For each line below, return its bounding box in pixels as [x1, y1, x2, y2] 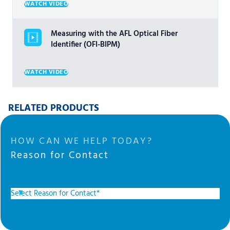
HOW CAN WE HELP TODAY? [10, 134, 153, 149]
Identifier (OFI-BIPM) [50, 39, 120, 51]
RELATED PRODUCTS [8, 101, 99, 116]
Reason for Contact [10, 148, 109, 163]
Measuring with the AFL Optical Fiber [50, 28, 178, 40]
